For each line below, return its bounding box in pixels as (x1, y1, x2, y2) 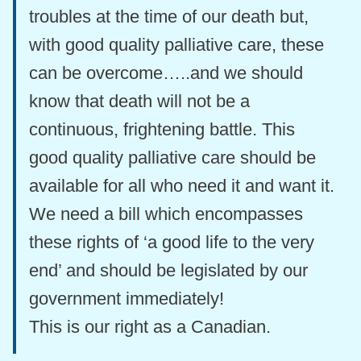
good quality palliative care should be (29, 147, 316, 168)
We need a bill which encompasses (29, 204, 303, 225)
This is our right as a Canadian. (29, 317, 271, 338)
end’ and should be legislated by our (29, 260, 308, 281)
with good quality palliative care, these (29, 35, 324, 56)
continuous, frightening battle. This (29, 119, 295, 140)
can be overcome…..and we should (29, 63, 303, 84)
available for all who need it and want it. (29, 176, 334, 197)
